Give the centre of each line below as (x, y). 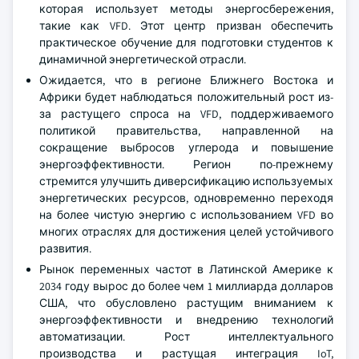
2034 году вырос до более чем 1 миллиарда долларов (186, 286)
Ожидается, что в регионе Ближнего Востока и (186, 80)
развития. (65, 248)
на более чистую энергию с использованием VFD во (186, 215)
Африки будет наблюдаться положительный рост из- (186, 97)
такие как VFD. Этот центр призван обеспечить (186, 26)
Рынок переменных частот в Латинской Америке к (186, 269)
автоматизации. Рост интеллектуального (186, 337)
